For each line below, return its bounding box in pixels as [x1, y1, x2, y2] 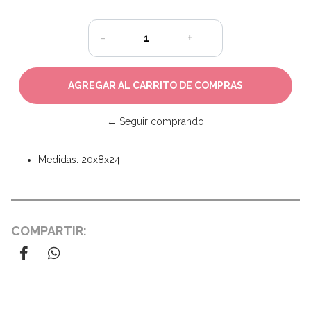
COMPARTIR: [11, 223, 87, 238]
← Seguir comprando [107, 115, 204, 127]
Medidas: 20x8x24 [38, 153, 120, 165]
